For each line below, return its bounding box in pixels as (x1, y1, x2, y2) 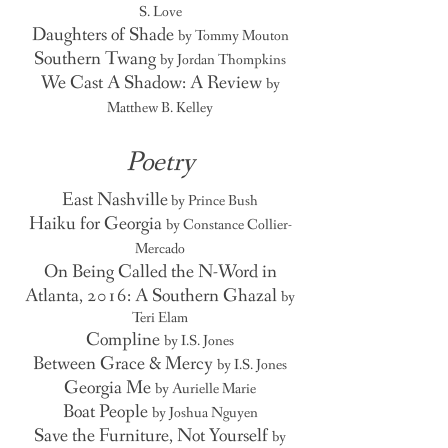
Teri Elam (132, 308, 188, 328)
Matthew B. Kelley (107, 98, 213, 118)
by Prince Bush (168, 191, 258, 211)
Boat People (62, 400, 152, 424)
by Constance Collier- (165, 215, 292, 235)
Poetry (125, 144, 195, 181)
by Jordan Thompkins (160, 50, 286, 70)
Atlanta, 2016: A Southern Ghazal (25, 284, 281, 308)
